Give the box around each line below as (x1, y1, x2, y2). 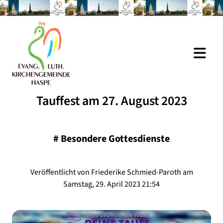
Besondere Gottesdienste (61, 132, 170, 146)
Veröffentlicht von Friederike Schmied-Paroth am (30, 167, 193, 178)
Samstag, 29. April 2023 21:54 (63, 179, 160, 190)
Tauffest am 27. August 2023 (36, 92, 187, 110)
